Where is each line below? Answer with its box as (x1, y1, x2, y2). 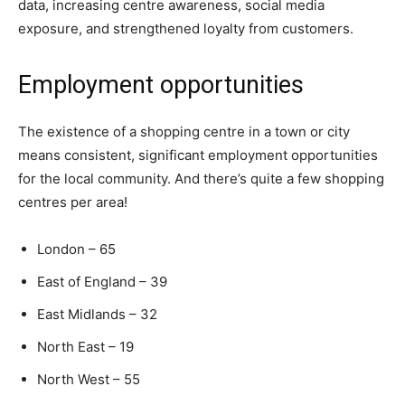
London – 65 (37, 240, 116, 259)
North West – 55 (37, 371, 140, 389)
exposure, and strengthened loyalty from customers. (18, 20, 353, 38)
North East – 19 (37, 338, 134, 356)
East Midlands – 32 (37, 306, 157, 324)
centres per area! (18, 193, 127, 212)
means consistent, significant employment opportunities (18, 146, 378, 165)
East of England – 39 (37, 273, 167, 291)
